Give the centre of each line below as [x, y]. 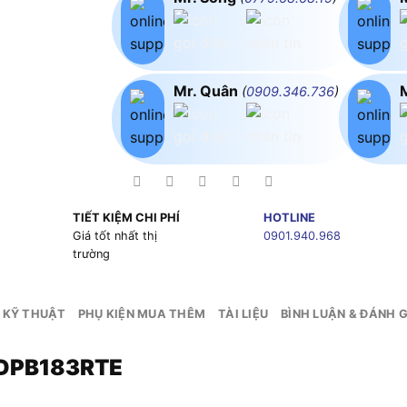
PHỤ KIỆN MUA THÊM [142, 314]
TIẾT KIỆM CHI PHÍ [126, 218]
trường [91, 254]
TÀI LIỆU [243, 314]
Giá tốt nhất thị [114, 236]
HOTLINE [289, 218]
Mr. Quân [207, 90]
